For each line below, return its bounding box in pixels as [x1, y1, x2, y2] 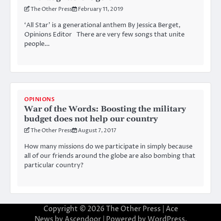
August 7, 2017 [78, 126, 116, 134]
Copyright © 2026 [43, 204, 106, 214]
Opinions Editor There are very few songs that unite [24, 30, 184, 39]
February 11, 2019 [78, 5, 123, 13]
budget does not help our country [24, 113, 158, 124]
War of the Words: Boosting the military [24, 104, 186, 114]
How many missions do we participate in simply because [24, 142, 192, 151]
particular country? [24, 160, 83, 170]
